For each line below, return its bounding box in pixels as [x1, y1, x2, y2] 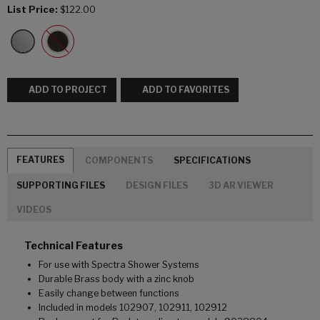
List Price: [7, 4, 58, 15]
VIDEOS [16, 204, 51, 216]
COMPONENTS [85, 154, 153, 166]
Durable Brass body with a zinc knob [39, 274, 194, 285]
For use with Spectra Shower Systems [39, 259, 199, 271]
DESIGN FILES [126, 179, 188, 191]
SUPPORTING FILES [16, 179, 105, 191]
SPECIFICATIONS [174, 154, 251, 166]
